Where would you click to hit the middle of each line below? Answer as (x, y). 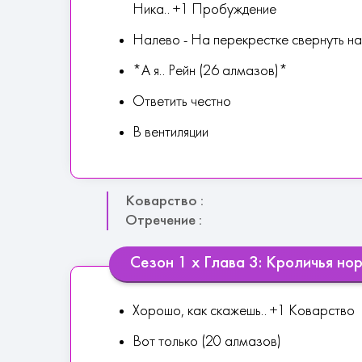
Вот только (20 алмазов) (207, 342)
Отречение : (164, 221)
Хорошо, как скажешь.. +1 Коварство (244, 311)
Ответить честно (182, 102)
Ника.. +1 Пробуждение (204, 10)
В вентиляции (170, 133)
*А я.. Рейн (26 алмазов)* (210, 72)
